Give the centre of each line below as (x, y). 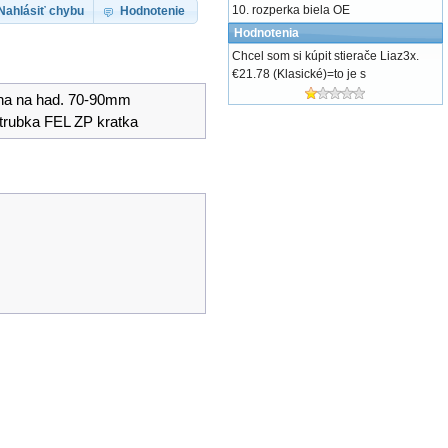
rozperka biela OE (300, 10)
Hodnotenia (266, 33)
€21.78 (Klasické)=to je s (298, 74)
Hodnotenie (152, 10)
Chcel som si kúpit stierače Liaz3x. (325, 56)
